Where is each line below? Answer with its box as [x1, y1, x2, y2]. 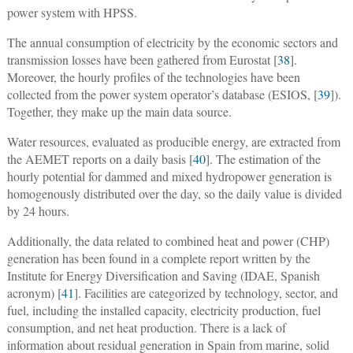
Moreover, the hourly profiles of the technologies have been [6, 69, 300, 86]
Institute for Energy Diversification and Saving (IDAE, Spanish [6, 267, 320, 284]
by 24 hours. [6, 203, 69, 220]
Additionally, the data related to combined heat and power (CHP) [6, 232, 329, 250]
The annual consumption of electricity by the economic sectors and [6, 34, 338, 51]
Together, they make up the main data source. [6, 103, 232, 121]
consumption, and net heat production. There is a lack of [6, 319, 286, 336]
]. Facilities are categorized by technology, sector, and [73, 284, 338, 302]
